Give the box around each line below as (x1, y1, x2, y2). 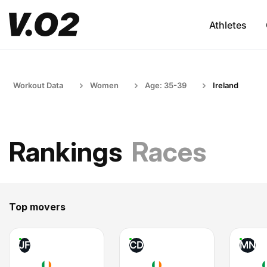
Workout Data (13, 80, 63, 90)
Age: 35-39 (145, 80, 187, 90)
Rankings (9, 135, 122, 168)
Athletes (209, 18, 247, 31)
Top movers (9, 201, 66, 213)
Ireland (213, 80, 238, 90)
